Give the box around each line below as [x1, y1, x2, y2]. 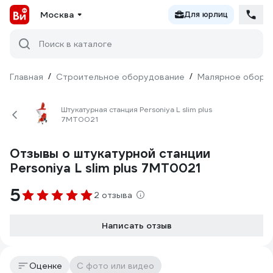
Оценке [29, 260, 62, 271]
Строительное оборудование [56, 71, 185, 82]
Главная [10, 71, 43, 82]
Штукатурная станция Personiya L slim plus [61, 105, 212, 114]
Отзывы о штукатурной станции [10, 146, 210, 161]
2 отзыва [94, 190, 132, 200]
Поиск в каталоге [39, 38, 112, 49]
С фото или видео [77, 260, 154, 271]
